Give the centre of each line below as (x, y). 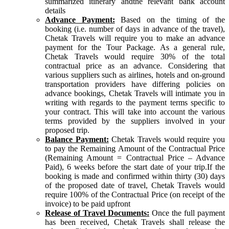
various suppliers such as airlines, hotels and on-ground (135, 75)
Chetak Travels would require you (167, 139)
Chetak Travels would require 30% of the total (135, 56)
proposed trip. (67, 130)
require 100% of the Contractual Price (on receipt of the (135, 194)
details (55, 10)
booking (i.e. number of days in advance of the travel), (135, 29)
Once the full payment (188, 213)
